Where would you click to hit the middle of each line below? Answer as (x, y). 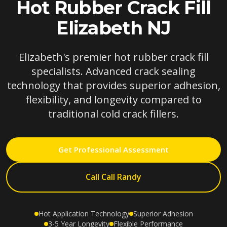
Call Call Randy (113, 177)
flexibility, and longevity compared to (113, 100)
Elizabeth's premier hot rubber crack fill (113, 57)
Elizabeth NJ (113, 28)
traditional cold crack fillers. (113, 114)
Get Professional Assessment (113, 149)
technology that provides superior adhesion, (113, 85)
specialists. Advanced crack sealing (113, 71)
